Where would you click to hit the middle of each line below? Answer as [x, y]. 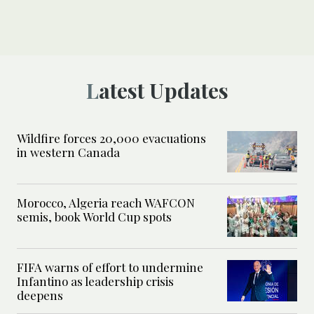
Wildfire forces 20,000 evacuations [111, 138]
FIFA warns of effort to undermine [110, 267]
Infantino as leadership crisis [95, 281]
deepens [40, 295]
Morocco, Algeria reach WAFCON [106, 202]
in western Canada [68, 152]
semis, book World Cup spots [94, 216]
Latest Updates [163, 90]
